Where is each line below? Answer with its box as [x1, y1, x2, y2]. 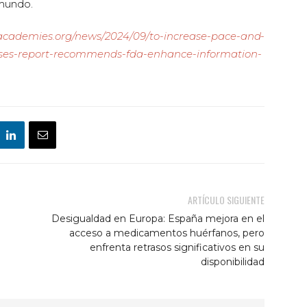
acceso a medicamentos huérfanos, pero [69, 227, 265, 239]
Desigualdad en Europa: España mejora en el [51, 212, 265, 225]
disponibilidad [201, 256, 265, 268]
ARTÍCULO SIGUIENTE [188, 193, 265, 207]
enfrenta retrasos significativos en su [90, 241, 265, 254]
